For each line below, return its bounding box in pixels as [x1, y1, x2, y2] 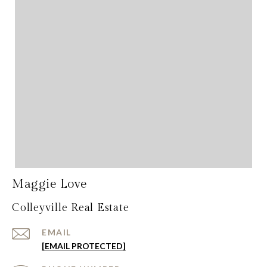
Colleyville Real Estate [12, 201, 129, 215]
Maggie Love [12, 176, 88, 192]
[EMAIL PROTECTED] [42, 241, 126, 252]
